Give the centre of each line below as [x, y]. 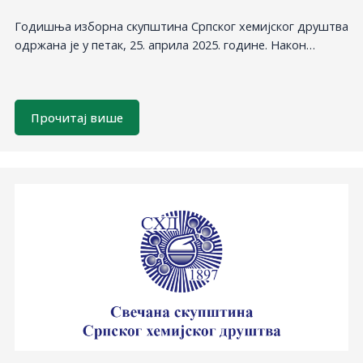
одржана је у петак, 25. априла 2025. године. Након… [164, 44]
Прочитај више [77, 117]
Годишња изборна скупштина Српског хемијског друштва [181, 26]
